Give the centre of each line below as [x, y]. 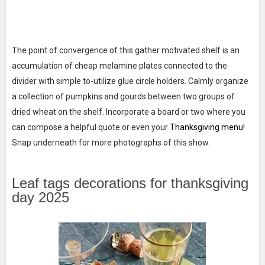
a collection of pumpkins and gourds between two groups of [123, 96]
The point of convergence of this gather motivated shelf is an [125, 50]
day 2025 [40, 197]
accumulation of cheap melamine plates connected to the [119, 65]
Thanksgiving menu [206, 127]
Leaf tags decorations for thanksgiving [130, 183]
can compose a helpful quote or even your [91, 127]
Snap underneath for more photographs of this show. [111, 142]
